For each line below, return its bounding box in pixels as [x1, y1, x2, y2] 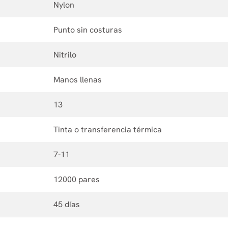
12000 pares [53, 174, 100, 185]
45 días [53, 198, 80, 210]
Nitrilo [53, 49, 76, 60]
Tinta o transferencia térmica [53, 124, 162, 135]
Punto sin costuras [53, 24, 122, 35]
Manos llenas [53, 74, 102, 85]
